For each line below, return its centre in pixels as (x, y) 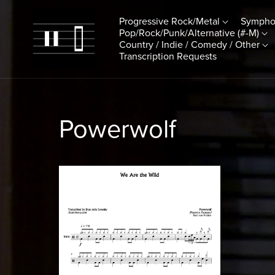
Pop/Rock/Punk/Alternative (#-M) (191, 33)
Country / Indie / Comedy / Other (191, 45)
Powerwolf (117, 130)
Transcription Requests (168, 56)
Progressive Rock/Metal (171, 21)
